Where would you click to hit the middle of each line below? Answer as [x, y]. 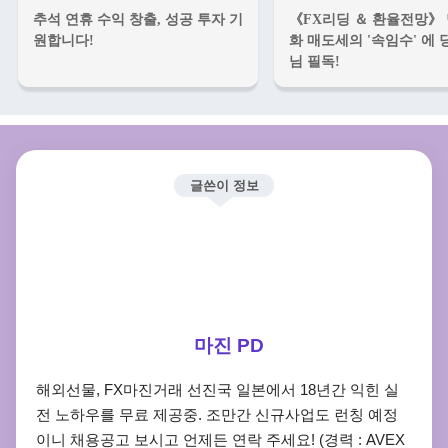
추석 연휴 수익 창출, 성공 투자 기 [138, 19]
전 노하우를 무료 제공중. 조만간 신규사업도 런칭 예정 [217, 414]
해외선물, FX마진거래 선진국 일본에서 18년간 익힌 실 [217, 389]
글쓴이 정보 [224, 186]
